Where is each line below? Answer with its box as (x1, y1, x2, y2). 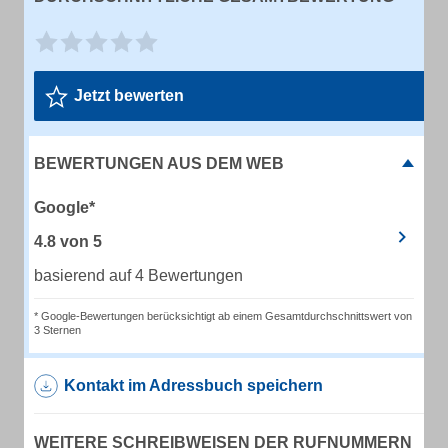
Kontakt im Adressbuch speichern (64, 377, 323, 394)
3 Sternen (34, 324, 81, 336)
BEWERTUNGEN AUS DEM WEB (34, 155, 284, 172)
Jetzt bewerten (74, 87, 184, 104)
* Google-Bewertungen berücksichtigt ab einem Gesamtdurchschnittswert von (34, 310, 412, 322)
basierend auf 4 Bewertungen (34, 267, 243, 284)
